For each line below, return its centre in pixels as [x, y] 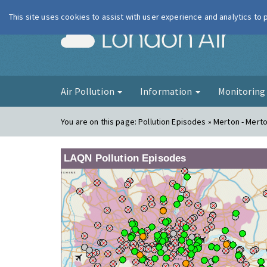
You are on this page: [100, 122]
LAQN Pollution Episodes [125, 158]
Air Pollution [89, 91]
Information [167, 91]
